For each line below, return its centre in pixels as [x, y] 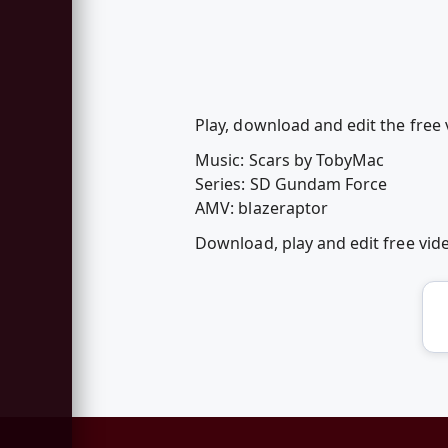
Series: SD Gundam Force [291, 183]
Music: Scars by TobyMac [290, 159]
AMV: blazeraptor [261, 207]
